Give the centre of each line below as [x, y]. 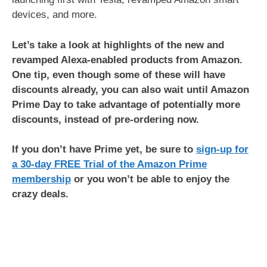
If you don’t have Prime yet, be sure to [104, 149]
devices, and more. [55, 15]
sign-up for [222, 149]
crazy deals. [42, 194]
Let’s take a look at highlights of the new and [118, 45]
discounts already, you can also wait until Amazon [131, 89]
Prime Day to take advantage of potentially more [126, 104]
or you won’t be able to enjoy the [150, 179]
